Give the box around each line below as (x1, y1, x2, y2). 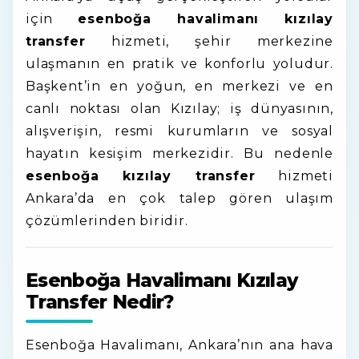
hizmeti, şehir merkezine (85, 34, 333, 49)
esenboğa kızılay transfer (26, 168, 256, 184)
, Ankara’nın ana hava (179, 337, 333, 353)
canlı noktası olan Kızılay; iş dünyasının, (26, 101, 333, 116)
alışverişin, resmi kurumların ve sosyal (26, 123, 333, 139)
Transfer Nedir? (26, 291, 174, 313)
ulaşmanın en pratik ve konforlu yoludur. (26, 56, 333, 71)
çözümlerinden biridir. (26, 213, 188, 228)
